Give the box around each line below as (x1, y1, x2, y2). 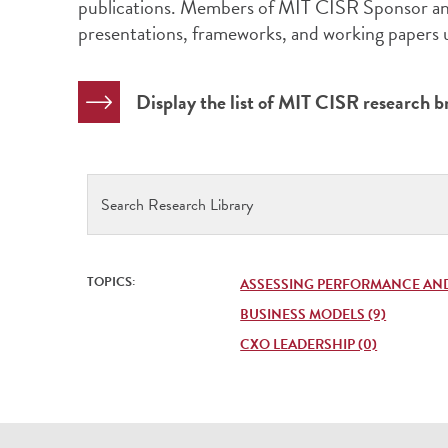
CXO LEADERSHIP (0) (240, 334, 378, 355)
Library (88, 240, 144, 270)
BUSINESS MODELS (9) (240, 304, 387, 325)
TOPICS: (87, 272, 136, 292)
